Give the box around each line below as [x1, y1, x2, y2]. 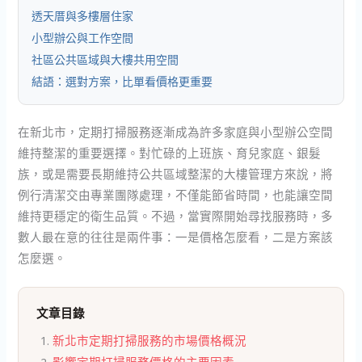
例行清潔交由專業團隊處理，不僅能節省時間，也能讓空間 [18, 186, 334, 203]
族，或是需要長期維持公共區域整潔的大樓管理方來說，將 [18, 165, 334, 182]
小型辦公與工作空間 [32, 31, 134, 44]
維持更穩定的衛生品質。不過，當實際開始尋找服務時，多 [18, 207, 334, 224]
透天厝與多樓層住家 [32, 9, 134, 23]
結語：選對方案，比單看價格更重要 [32, 74, 213, 88]
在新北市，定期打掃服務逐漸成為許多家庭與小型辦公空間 [18, 123, 334, 140]
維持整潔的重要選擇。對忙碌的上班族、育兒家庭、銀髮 [18, 144, 322, 161]
